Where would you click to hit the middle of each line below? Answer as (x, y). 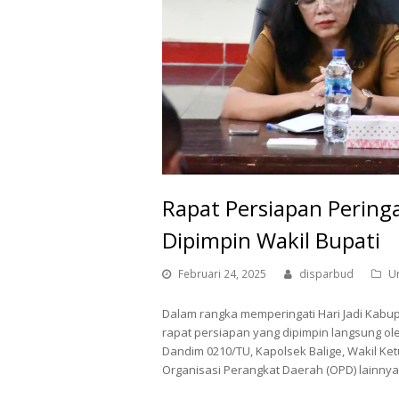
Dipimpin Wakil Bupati (271, 240)
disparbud (326, 274)
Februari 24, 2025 (222, 274)
